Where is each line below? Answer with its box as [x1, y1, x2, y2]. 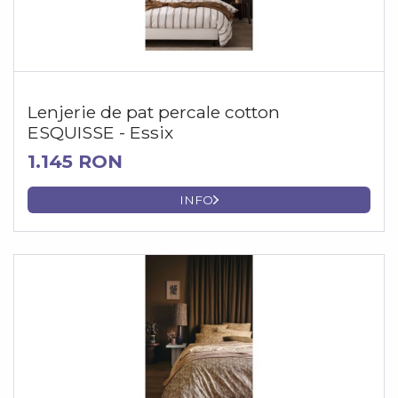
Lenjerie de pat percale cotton [28, 101, 280, 123]
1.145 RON [28, 150, 123, 173]
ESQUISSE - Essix [28, 122, 173, 144]
